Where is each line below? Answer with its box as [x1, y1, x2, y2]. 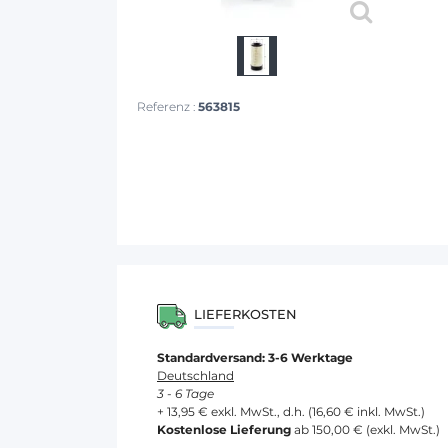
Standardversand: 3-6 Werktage [157, 350, 353, 365]
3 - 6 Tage [157, 386, 214, 401]
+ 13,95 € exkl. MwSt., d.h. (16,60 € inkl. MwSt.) [157, 404, 425, 419]
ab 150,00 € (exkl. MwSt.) [291, 422, 440, 437]
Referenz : [137, 99, 198, 114]
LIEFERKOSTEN [194, 306, 297, 322]
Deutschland [157, 368, 234, 383]
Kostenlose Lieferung [157, 422, 291, 437]
